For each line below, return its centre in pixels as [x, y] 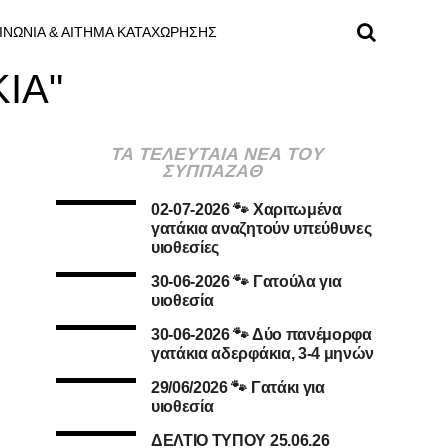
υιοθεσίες [185, 248]
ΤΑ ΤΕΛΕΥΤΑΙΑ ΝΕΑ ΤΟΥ [218, 154]
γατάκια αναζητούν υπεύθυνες [261, 229]
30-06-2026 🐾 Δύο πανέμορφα [261, 335]
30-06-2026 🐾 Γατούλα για [246, 282]
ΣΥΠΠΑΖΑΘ [214, 171]
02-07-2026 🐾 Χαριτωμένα [246, 210]
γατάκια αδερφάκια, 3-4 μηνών [263, 354]
